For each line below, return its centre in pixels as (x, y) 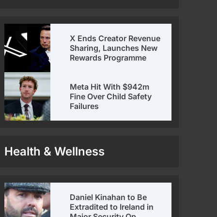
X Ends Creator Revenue (115, 39)
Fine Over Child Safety (110, 97)
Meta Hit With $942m (109, 87)
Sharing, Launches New (113, 48)
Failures (84, 106)
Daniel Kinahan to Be (108, 197)
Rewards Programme (108, 58)
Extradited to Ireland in (111, 207)
